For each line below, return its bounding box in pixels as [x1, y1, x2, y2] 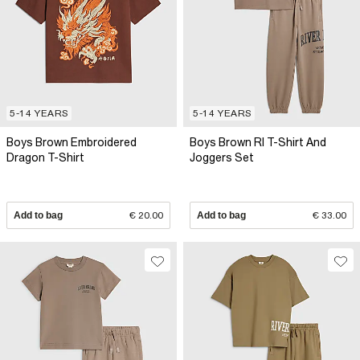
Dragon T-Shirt [6, 151, 84, 164]
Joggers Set [190, 151, 254, 164]
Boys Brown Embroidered [6, 136, 137, 149]
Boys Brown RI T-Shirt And [190, 136, 326, 149]
